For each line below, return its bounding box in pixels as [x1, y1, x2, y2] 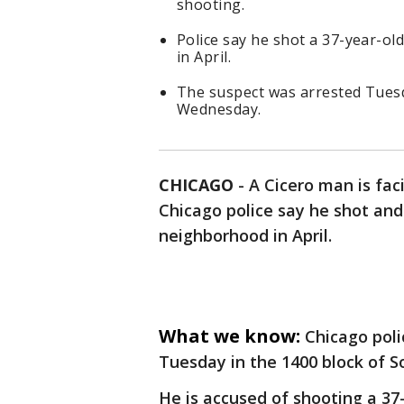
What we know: [159, 324, 300, 349]
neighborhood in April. [159, 225, 332, 247]
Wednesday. [177, 99, 262, 120]
